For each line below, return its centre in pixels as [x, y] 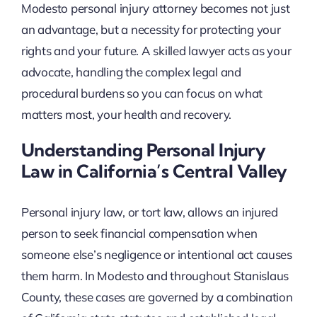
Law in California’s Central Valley [154, 171]
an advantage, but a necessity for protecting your [151, 30]
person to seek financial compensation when [139, 233]
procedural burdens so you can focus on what [142, 93]
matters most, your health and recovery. [126, 115]
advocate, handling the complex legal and [131, 72]
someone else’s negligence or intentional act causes [156, 254]
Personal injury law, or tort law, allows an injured [149, 212]
